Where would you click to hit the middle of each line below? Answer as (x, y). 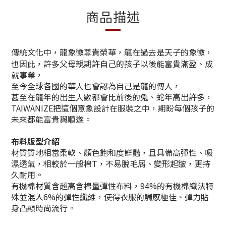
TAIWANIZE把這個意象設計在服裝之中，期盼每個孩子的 (113, 108)
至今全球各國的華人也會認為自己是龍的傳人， (96, 86)
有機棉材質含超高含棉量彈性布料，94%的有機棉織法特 (112, 186)
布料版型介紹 (35, 142)
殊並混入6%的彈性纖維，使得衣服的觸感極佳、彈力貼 (110, 197)
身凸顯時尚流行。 (43, 208)
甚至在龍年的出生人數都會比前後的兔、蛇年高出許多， (112, 97)
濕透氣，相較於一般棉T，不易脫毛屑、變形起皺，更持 (111, 164)
